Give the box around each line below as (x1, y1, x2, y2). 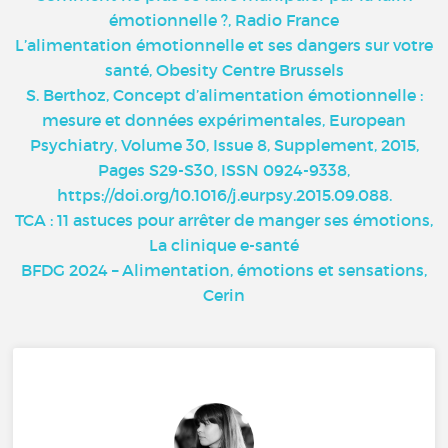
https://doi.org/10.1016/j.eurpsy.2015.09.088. (56, 184, 392, 205)
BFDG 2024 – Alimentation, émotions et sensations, (21, 259, 427, 280)
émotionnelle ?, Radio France (109, 9, 339, 30)
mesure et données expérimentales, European (42, 109, 406, 130)
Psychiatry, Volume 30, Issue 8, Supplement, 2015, (29, 134, 419, 155)
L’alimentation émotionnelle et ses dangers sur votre (15, 34, 433, 55)
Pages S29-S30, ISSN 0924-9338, (98, 159, 350, 180)
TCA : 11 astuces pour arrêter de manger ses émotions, (15, 209, 433, 230)
